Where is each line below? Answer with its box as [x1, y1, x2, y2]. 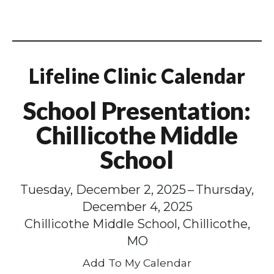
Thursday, [196, 182, 254, 198]
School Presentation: [23, 96, 251, 126]
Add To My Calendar [83, 256, 191, 270]
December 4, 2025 [81, 199, 193, 215]
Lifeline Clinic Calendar [28, 64, 246, 89]
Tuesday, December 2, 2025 [20, 182, 186, 198]
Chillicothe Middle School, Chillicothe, [24, 217, 250, 232]
